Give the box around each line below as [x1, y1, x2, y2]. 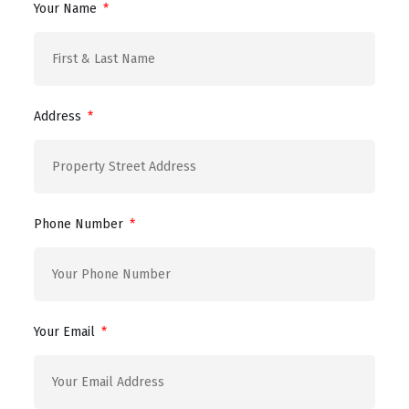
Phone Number [34, 216, 127, 233]
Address [34, 109, 85, 125]
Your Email [34, 324, 99, 341]
